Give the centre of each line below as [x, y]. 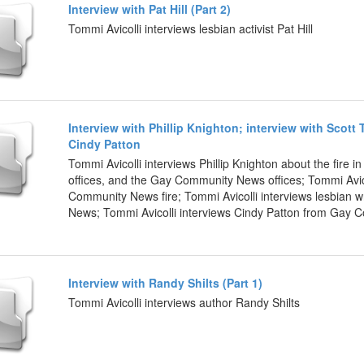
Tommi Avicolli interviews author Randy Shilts [184, 302]
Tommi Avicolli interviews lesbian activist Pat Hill [191, 28]
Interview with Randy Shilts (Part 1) [165, 282]
